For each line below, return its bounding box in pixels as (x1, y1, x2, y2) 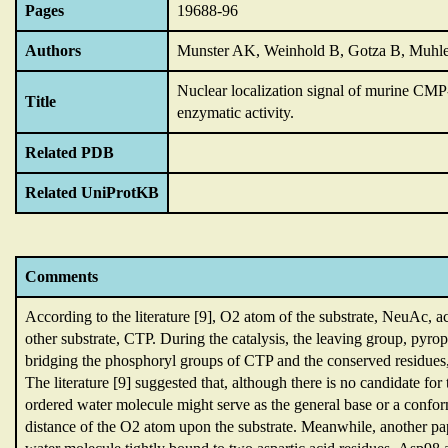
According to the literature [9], (25, 308, 220, 325)
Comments (25, 268, 98, 285)
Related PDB (25, 144, 114, 161)
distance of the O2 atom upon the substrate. (25, 418, 301, 435)
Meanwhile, (301, 418, 380, 435)
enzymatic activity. (177, 104, 294, 121)
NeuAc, (382, 308, 436, 325)
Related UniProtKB (25, 184, 159, 201)
